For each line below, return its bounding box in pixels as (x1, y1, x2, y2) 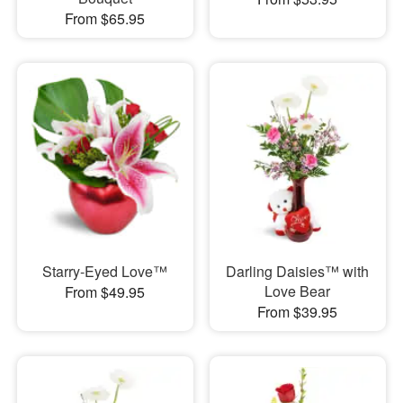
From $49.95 (65, 281, 146, 302)
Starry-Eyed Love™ (42, 260, 168, 282)
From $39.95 (257, 300, 338, 322)
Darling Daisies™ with (226, 260, 370, 282)
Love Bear (264, 280, 331, 301)
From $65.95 (65, 8, 146, 30)
